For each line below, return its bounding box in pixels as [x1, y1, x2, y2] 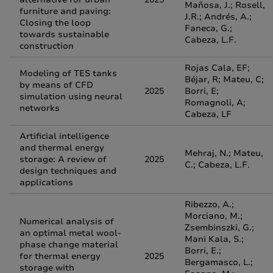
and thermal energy [19, 142, 104, 154]
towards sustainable [19, 29, 109, 40]
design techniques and [19, 165, 116, 177]
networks [19, 102, 60, 114]
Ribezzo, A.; [185, 199, 234, 210]
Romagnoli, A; [185, 97, 246, 108]
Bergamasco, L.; [185, 257, 253, 268]
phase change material [19, 239, 118, 250]
